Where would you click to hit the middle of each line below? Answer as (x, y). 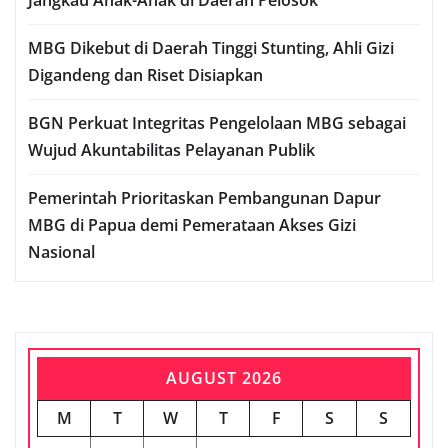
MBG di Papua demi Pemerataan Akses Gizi (192, 224)
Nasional (61, 251)
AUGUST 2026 (224, 377)
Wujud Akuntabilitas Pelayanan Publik (171, 149)
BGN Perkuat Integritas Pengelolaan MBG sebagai (217, 122)
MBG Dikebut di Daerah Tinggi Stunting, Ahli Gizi (211, 47)
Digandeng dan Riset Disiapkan (145, 74)
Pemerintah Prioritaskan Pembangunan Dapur (204, 197)
